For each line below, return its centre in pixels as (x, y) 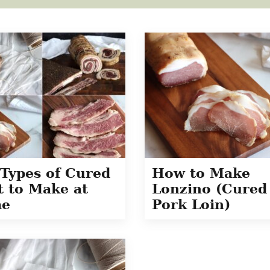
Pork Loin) (191, 204)
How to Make (201, 173)
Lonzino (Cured (209, 189)
